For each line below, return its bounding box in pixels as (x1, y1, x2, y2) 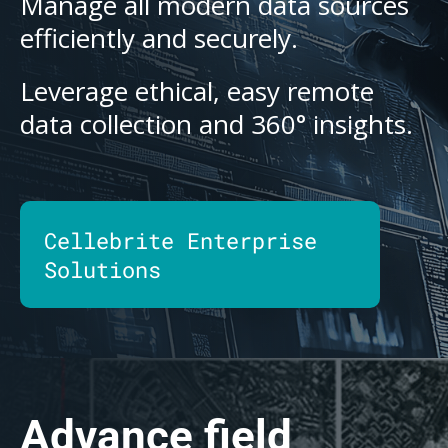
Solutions (44, 255, 161, 284)
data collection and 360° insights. (20, 106, 413, 142)
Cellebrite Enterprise (44, 226, 317, 255)
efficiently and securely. (20, 20, 298, 56)
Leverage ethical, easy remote (20, 73, 374, 109)
